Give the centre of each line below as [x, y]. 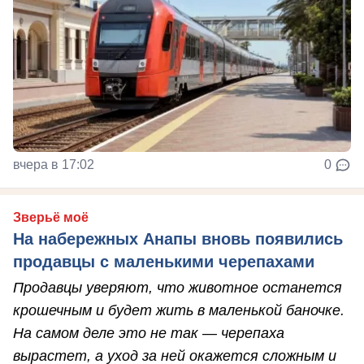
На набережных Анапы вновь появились [178, 239]
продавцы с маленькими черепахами [164, 262]
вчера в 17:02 [54, 165]
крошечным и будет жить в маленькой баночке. [179, 311]
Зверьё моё [51, 218]
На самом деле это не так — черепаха [149, 334]
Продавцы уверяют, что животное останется [178, 288]
